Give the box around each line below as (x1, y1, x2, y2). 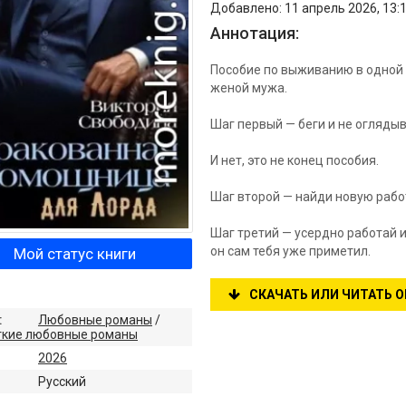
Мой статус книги (13, 245, 136, 264)
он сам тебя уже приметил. (210, 244, 371, 258)
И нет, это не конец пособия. (210, 153, 379, 168)
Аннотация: (210, 24, 299, 43)
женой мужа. (210, 81, 287, 95)
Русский (38, 374, 86, 390)
